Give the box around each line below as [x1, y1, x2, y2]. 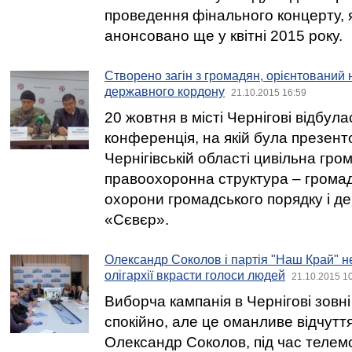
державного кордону [104, 85, 225, 98]
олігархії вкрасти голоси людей [104, 269, 285, 282]
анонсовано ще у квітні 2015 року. [104, 27, 343, 44]
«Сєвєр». [104, 211, 169, 228]
